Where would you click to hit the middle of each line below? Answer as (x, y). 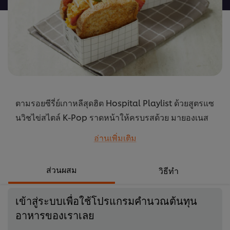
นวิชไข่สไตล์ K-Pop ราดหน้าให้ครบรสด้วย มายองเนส (112, 117)
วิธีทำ (168, 170)
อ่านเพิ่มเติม (115, 138)
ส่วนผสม (62, 169)
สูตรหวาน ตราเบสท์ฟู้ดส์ (61, 131)
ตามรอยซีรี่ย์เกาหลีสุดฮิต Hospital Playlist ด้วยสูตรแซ (115, 103)
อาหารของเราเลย (55, 215)
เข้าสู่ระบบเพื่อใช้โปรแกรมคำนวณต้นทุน (106, 200)
